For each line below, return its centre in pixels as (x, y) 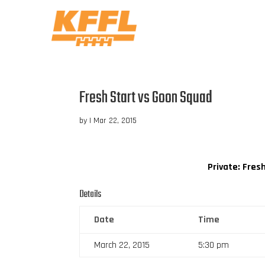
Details (91, 194)
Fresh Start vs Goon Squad (146, 98)
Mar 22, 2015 (115, 120)
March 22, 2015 (122, 245)
